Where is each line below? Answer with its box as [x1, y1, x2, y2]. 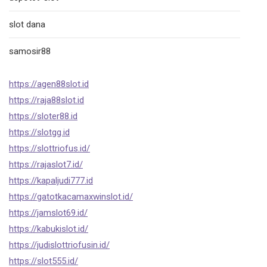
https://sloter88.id [9, 111, 77, 122]
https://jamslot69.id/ [9, 207, 88, 218]
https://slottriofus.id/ [9, 143, 90, 154]
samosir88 [9, 46, 51, 57]
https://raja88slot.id [9, 95, 84, 105]
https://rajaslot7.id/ [9, 159, 83, 170]
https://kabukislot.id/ [9, 223, 88, 234]
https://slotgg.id [9, 127, 70, 138]
